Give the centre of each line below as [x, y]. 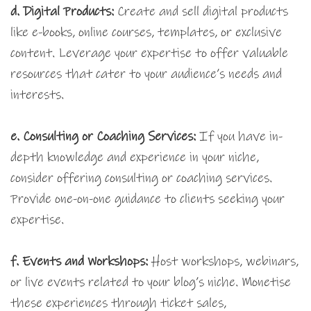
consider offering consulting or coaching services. [141, 178]
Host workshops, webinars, [223, 262]
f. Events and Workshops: [79, 262]
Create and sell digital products [201, 12]
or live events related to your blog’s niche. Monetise [151, 283]
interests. [37, 95]
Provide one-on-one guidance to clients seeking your [148, 199]
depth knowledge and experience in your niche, [135, 158]
